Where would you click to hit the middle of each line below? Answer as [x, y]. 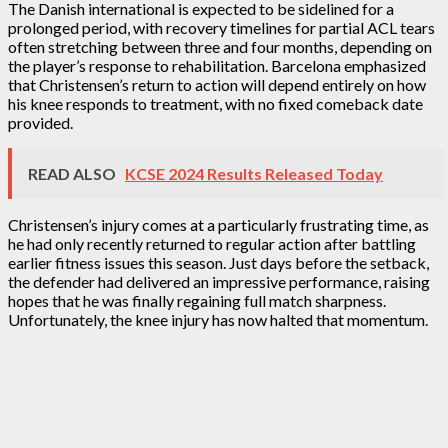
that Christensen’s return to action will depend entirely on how [217, 84]
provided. [40, 122]
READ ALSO [73, 173]
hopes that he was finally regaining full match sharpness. [197, 300]
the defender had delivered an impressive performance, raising [219, 281]
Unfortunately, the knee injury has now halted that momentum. [218, 319]
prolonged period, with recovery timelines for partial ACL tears [221, 27]
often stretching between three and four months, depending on [220, 46]
